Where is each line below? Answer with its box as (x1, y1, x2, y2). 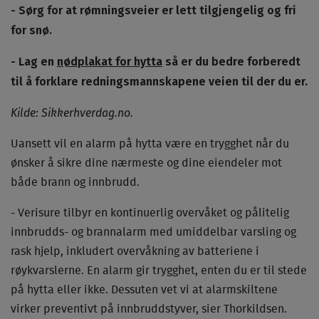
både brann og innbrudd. (11, 177, 140, 188)
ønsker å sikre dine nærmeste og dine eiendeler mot (11, 157, 282, 169)
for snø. (11, 23, 52, 37)
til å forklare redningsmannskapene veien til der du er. (11, 75, 308, 88)
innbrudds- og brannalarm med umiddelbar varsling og (11, 226, 296, 238)
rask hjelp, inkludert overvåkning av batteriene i (11, 246, 259, 257)
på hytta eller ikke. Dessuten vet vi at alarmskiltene (11, 284, 278, 296)
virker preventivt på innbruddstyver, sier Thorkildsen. (11, 303, 287, 315)
